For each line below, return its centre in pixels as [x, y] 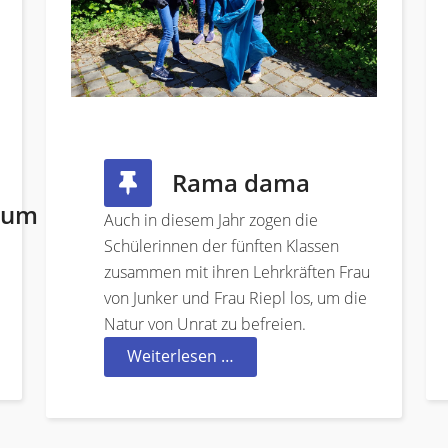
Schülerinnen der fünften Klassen [221, 246]
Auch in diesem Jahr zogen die [211, 220]
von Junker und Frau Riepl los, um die [235, 298]
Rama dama [241, 183]
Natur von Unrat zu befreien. [205, 324]
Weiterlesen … [180, 356]
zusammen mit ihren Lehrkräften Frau [237, 272]
